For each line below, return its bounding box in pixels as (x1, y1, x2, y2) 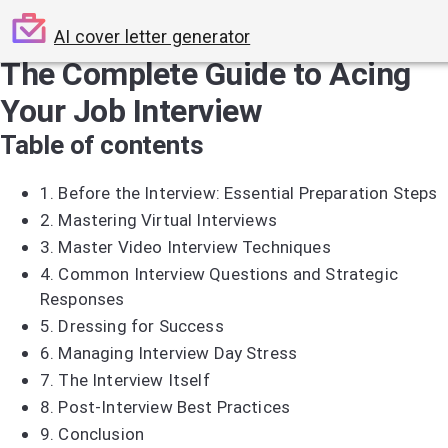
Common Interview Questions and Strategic (58, 264, 398, 284)
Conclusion (58, 424, 145, 444)
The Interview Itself (58, 370, 210, 390)
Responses (40, 289, 125, 309)
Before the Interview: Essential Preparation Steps (58, 183, 438, 203)
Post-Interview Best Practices (58, 397, 291, 417)
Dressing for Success (58, 316, 224, 336)
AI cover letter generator (54, 25, 251, 47)
